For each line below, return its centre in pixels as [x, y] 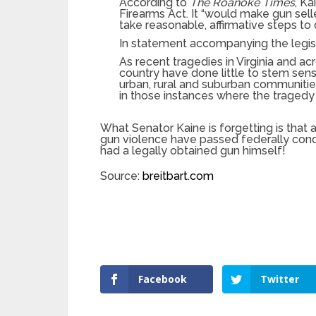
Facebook [163, 279]
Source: [121, 176]
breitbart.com [178, 176]
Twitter [280, 279]
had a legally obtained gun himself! [193, 151]
